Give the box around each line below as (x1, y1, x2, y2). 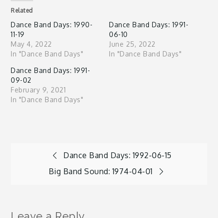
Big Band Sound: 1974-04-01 (48, 166, 153, 176)
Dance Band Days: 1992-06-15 (63, 150, 172, 160)
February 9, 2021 (11, 86, 66, 94)
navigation (10, 175, 109, 199)
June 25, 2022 (109, 40, 156, 48)
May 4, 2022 (11, 40, 52, 48)
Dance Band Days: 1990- (11, 20, 93, 29)
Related (11, 7, 33, 14)
